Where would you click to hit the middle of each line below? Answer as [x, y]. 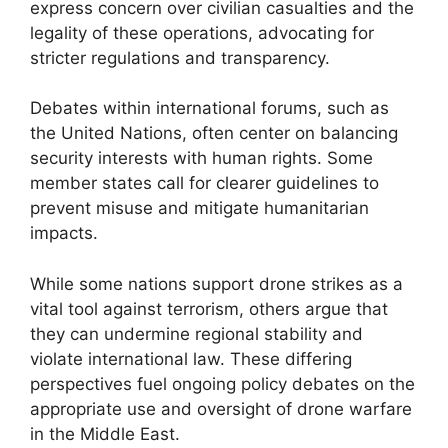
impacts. [64, 233]
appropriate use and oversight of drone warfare [221, 408]
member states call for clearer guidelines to [204, 183]
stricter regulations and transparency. [180, 57]
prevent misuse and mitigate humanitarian [199, 208]
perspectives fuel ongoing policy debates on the [222, 383]
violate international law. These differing [191, 358]
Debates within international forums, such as [209, 108]
